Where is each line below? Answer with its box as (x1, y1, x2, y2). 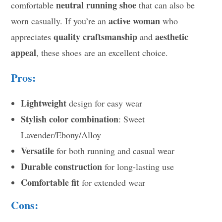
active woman (109, 14, 161, 28)
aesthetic (155, 30, 189, 44)
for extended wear (79, 176, 146, 189)
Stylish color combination (21, 112, 119, 126)
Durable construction (21, 160, 103, 173)
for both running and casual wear (54, 145, 175, 157)
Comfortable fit (21, 176, 80, 189)
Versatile (21, 144, 55, 158)
